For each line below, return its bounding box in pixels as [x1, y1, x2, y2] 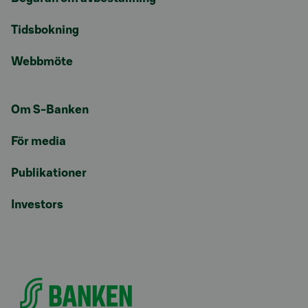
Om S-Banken [11, 104, 89, 116]
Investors [11, 199, 63, 211]
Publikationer [11, 167, 87, 179]
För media [11, 135, 66, 148]
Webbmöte [11, 56, 73, 68]
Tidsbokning [11, 24, 79, 36]
